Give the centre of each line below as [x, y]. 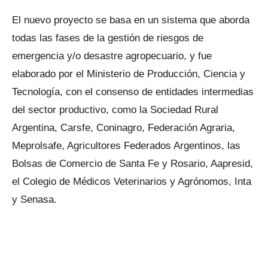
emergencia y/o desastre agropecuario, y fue [112, 56]
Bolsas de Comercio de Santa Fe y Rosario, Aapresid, [133, 163]
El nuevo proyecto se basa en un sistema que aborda [131, 20]
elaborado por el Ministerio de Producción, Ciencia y [129, 74]
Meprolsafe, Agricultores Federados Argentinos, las [126, 145]
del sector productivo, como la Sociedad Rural [115, 109]
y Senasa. [34, 199]
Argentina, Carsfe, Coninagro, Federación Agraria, [124, 127]
